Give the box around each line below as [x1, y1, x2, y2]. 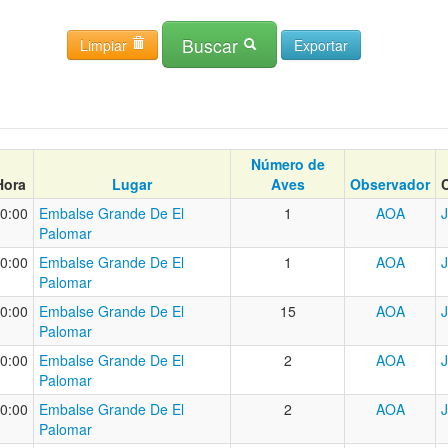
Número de [250, 154, 325, 175]
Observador [350, 174, 430, 195]
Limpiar [80, 34, 131, 55]
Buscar [182, 33, 243, 59]
